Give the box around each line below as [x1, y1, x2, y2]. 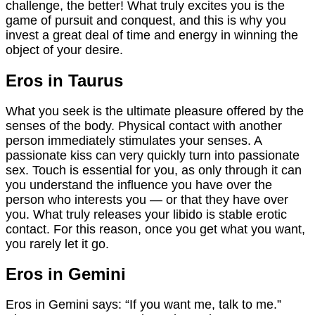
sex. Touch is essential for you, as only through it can [6, 162, 302, 177]
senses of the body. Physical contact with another [6, 118, 282, 133]
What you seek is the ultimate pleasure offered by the [6, 103, 304, 118]
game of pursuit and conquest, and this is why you [6, 13, 286, 28]
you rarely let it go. [6, 236, 109, 251]
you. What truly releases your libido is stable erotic [6, 207, 287, 221]
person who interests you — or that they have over [6, 192, 288, 207]
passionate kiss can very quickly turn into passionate [6, 148, 300, 162]
